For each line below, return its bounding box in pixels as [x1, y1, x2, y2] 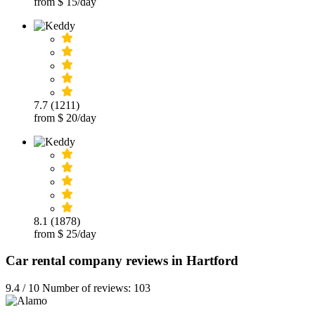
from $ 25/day [34, 227, 96, 240]
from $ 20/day [34, 111, 96, 124]
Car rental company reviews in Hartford [6, 253, 238, 269]
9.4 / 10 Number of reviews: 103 [6, 282, 150, 295]
